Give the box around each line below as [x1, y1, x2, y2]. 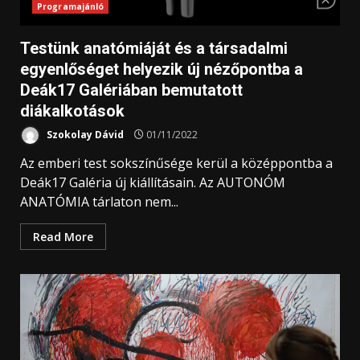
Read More [33, 229, 93, 244]
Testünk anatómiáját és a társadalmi [20, 39, 288, 58]
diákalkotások [20, 101, 125, 121]
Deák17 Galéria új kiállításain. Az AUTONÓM [20, 174, 285, 191]
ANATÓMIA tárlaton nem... [20, 193, 178, 211]
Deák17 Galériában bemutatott [20, 80, 243, 100]
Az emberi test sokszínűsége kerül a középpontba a [20, 154, 333, 172]
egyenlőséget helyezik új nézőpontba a [20, 59, 303, 79]
